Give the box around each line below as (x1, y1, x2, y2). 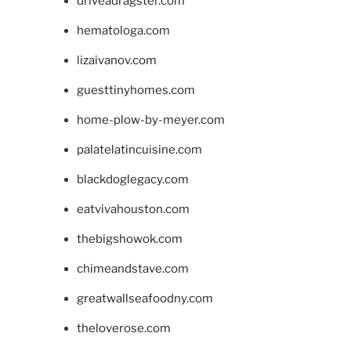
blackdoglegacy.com (76, 172, 189, 187)
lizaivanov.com (76, 53, 157, 68)
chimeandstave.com (76, 262, 189, 277)
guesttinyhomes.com (76, 83, 195, 98)
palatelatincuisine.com (76, 143, 202, 157)
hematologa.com (76, 24, 170, 38)
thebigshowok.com (76, 232, 183, 247)
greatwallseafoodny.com (76, 291, 213, 306)
